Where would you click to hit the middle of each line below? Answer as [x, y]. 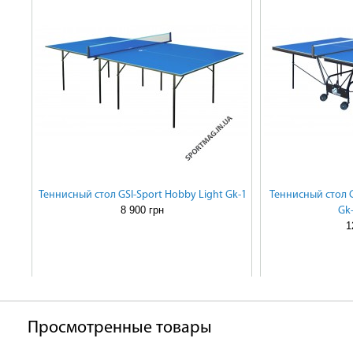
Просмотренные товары [120, 328]
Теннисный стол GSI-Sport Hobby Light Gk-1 [143, 195]
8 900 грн [142, 210]
